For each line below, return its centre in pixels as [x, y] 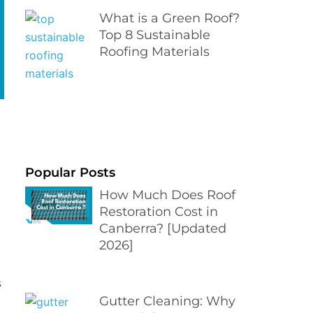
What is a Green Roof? [169, 19]
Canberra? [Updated [163, 228]
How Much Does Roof [167, 195]
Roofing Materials [154, 52]
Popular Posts [70, 172]
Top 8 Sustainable [155, 35]
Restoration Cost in [159, 211]
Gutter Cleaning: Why [167, 301]
